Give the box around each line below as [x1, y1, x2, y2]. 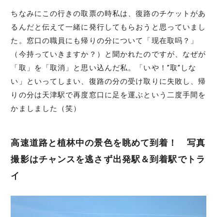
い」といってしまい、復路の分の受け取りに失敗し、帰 [11, 77, 206, 86]
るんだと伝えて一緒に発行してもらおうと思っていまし [11, 22, 206, 31]
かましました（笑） [11, 104, 81, 113]
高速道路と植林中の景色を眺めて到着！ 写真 [11, 137, 205, 148]
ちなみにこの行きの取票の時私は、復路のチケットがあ [11, 9, 206, 18]
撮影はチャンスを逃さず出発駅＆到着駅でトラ [11, 154, 205, 164]
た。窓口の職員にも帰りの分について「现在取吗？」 [11, 36, 199, 45]
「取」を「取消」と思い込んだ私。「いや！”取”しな [11, 63, 197, 72]
